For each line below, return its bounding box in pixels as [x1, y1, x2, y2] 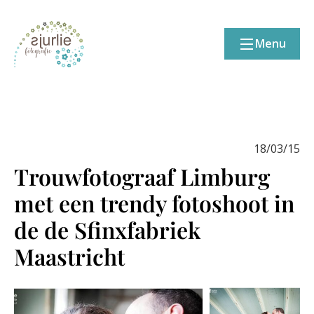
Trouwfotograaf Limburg [14, 161, 270, 191]
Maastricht [14, 241, 125, 271]
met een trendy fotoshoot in [14, 188, 294, 218]
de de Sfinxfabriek [14, 214, 200, 245]
